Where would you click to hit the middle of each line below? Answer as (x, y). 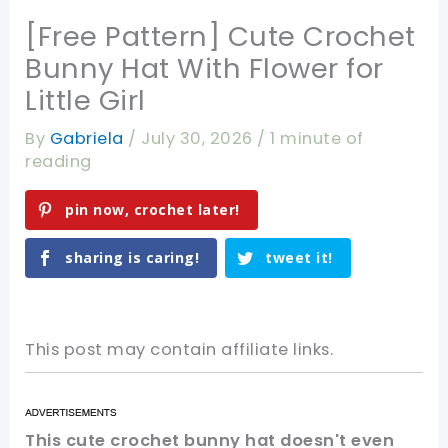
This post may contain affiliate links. (179, 349)
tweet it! (299, 257)
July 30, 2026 (199, 139)
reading (58, 162)
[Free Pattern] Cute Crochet (220, 37)
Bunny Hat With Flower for (204, 69)
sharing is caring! (132, 257)
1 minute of (317, 139)
